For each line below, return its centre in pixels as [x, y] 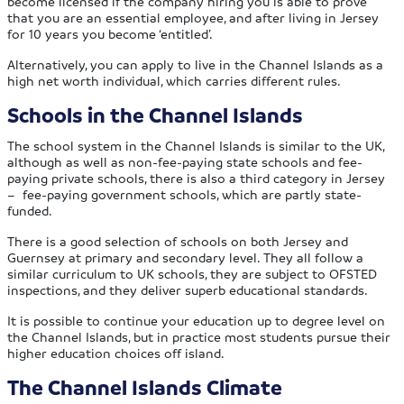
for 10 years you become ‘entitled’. [110, 34]
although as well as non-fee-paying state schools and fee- [185, 162]
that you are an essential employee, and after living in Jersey [193, 18]
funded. [30, 211]
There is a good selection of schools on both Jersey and [178, 241]
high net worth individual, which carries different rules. [174, 81]
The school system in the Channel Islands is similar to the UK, [196, 146]
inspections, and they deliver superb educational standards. [188, 290]
